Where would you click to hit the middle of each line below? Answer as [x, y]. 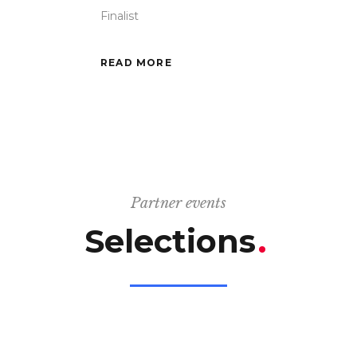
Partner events [178, 204]
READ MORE [136, 63]
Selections [175, 241]
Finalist [120, 16]
